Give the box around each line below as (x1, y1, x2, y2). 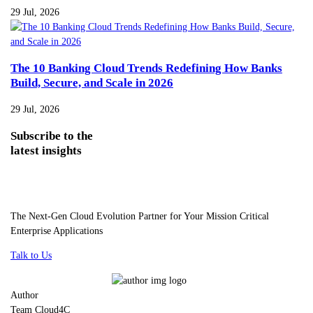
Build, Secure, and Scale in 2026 (10, 75, 173, 89)
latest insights (10, 143, 82, 157)
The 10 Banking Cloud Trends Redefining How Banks (10, 61, 282, 75)
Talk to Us (10, 249, 52, 261)
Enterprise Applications (10, 224, 103, 236)
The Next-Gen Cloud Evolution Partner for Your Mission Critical (10, 210, 269, 221)
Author (10, 289, 38, 300)
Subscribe (10, 129, 64, 143)
